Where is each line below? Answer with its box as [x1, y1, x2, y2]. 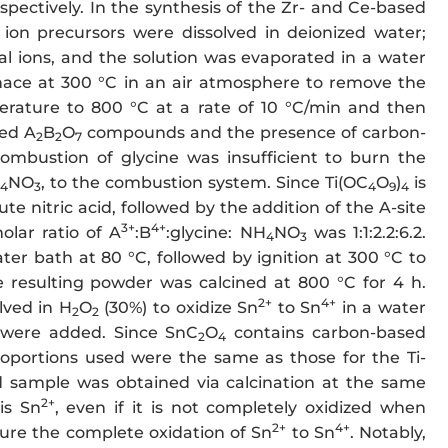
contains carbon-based [226, 323, 426, 343]
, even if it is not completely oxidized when [54, 398, 427, 418]
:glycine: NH [166, 223, 266, 243]
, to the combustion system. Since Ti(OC [41, 173, 368, 193]
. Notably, [349, 423, 426, 443]
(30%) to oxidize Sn [98, 298, 259, 318]
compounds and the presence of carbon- [82, 123, 427, 143]
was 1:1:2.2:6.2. [306, 223, 426, 243]
